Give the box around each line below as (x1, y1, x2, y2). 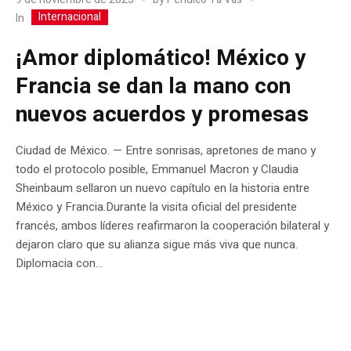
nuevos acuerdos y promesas (16, 98, 309, 131)
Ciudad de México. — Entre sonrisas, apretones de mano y (16, 141, 316, 159)
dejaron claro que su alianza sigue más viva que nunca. (16, 235, 298, 253)
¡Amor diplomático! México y (16, 42, 306, 74)
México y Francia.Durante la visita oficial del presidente (16, 197, 297, 215)
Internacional (38, 8, 101, 25)
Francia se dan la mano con (16, 70, 291, 103)
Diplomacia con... (16, 254, 103, 272)
